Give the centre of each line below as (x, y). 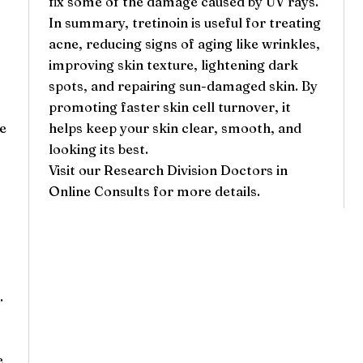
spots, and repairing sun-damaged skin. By (183, 85)
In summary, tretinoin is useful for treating (184, 22)
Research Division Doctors (188, 170)
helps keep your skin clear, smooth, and (175, 128)
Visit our (76, 170)
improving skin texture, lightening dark (173, 64)
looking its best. (98, 149)
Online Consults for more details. (154, 191)
